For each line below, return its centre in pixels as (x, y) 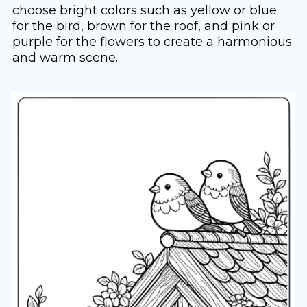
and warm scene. (65, 57)
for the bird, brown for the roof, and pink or (143, 25)
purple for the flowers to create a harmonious (152, 41)
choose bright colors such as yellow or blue (144, 10)
